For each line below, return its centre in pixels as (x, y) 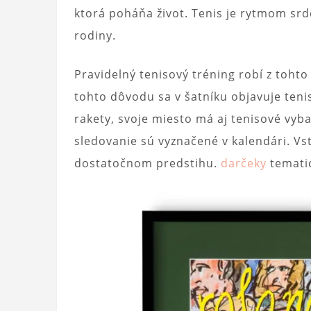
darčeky (244, 163)
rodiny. (95, 35)
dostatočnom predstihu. (148, 163)
